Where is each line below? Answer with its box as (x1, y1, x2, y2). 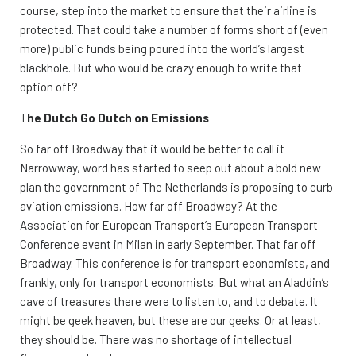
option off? (20, 79, 78, 94)
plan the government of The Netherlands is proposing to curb (20, 179, 333, 194)
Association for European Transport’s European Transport (20, 217, 318, 232)
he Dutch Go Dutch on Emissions (27, 110, 209, 125)
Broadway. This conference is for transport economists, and (20, 255, 330, 270)
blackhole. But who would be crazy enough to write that (20, 60, 302, 75)
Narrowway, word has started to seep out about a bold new (20, 160, 321, 175)
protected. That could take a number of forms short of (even (20, 21, 328, 37)
